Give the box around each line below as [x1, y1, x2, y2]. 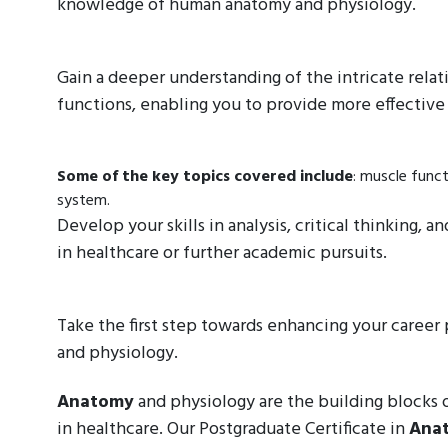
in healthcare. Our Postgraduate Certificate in [57, 415, 409, 445]
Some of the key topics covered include [57, 164, 353, 191]
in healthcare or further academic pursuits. [57, 239, 387, 269]
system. [57, 188, 110, 215]
